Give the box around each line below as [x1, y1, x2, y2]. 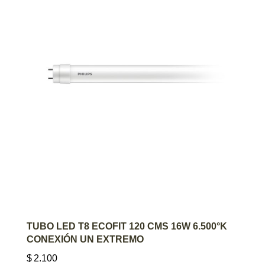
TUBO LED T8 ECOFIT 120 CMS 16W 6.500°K [27, 221, 227, 231]
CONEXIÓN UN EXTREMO [27, 234, 144, 244]
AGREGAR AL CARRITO [85, 220, 180, 231]
